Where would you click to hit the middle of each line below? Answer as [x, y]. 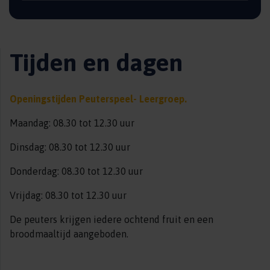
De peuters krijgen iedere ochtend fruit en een [111, 219]
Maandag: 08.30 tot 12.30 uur [72, 123]
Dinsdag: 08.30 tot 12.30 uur [70, 147]
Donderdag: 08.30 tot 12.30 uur [76, 171]
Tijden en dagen [96, 62]
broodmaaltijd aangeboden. [70, 234]
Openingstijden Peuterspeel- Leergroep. [98, 99]
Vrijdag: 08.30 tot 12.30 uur [68, 195]
